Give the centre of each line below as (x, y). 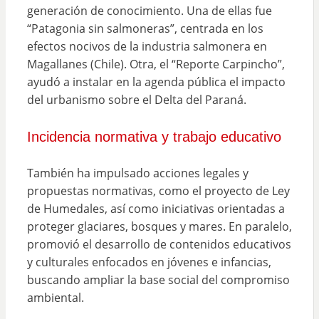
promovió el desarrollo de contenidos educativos (159, 244)
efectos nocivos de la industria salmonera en (147, 46)
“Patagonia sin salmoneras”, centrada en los (145, 28)
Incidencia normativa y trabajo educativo (154, 136)
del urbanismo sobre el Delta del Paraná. (136, 99)
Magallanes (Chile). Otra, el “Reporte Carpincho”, (156, 64)
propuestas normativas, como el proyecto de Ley (158, 190)
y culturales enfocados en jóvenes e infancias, (149, 262)
